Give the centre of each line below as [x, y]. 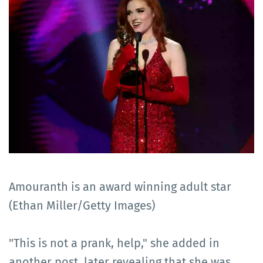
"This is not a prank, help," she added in [114, 243]
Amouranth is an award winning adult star [120, 186]
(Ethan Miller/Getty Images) [82, 205]
